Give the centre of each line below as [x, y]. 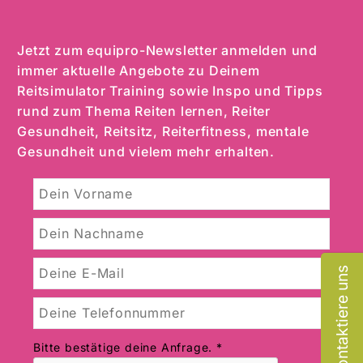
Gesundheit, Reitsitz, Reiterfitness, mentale [163, 131]
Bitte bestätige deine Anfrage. [123, 347]
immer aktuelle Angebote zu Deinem [139, 70]
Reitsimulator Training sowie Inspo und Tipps [170, 90]
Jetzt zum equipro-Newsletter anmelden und [168, 50]
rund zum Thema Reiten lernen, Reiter [144, 111]
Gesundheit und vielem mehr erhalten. [146, 151]
